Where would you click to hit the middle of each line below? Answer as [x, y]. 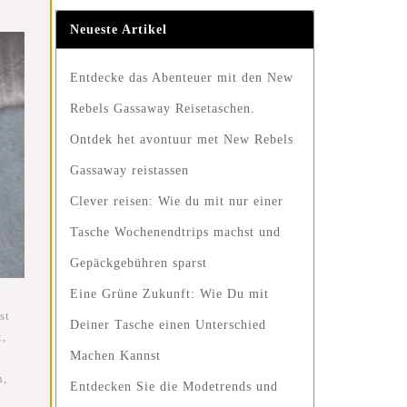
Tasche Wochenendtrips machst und [175, 232]
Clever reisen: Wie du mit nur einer [177, 201]
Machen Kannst [115, 356]
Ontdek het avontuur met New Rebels [182, 139]
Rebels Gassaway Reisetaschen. [163, 109]
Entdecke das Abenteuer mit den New [182, 78]
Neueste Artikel [119, 30]
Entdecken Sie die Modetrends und [174, 387]
